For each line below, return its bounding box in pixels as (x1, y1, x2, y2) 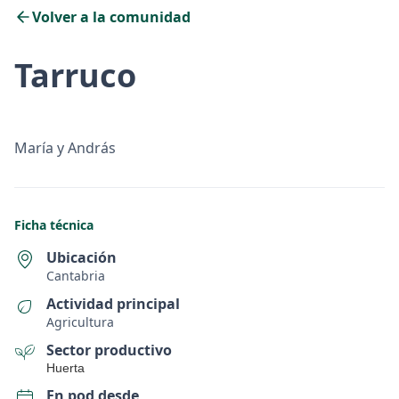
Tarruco (14, 53, 136, 97)
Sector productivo (46, 339, 172, 360)
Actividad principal (46, 293, 180, 313)
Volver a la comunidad (32, 6, 191, 27)
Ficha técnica (14, 216, 94, 233)
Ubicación (46, 247, 117, 267)
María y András (14, 137, 116, 158)
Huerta (46, 360, 85, 375)
